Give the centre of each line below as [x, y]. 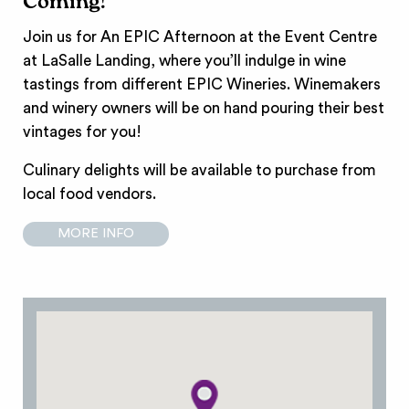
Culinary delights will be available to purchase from [200, 171]
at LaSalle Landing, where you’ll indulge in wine [185, 61]
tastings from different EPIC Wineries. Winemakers [202, 85]
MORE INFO [96, 234]
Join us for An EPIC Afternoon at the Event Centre [200, 37]
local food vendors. [90, 194]
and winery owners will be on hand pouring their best [204, 109]
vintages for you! [83, 132]
